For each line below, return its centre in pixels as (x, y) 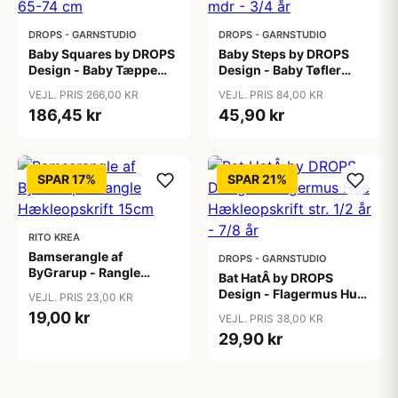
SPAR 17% (67, 179)
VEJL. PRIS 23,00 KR (81, 297)
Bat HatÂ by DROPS (276, 278)
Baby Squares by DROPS (102, 54)
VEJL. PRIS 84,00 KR (271, 95)
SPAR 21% (257, 179)
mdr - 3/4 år (255, 102)
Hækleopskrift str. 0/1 (284, 86)
